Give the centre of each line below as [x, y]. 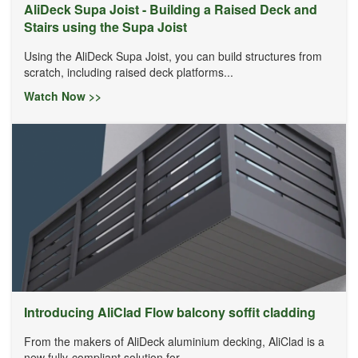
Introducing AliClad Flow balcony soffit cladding [170, 312]
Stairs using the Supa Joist [105, 26]
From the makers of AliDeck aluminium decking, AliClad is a [174, 341]
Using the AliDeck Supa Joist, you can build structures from [173, 56]
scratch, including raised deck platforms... [129, 72]
